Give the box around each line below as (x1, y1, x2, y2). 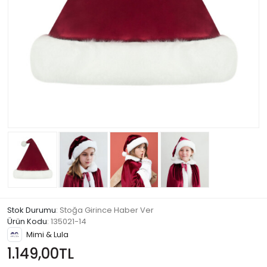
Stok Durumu (7, 204, 56, 216)
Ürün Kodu (7, 216, 47, 228)
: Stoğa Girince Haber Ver (56, 204, 154, 216)
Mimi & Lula (26, 228, 69, 240)
